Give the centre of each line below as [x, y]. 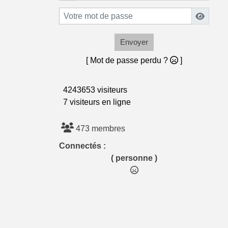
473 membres [99, 129]
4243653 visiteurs [93, 90]
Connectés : [82, 146]
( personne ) [134, 158]
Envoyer [134, 42]
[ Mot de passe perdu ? [128, 61]
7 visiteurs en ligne [95, 102]
